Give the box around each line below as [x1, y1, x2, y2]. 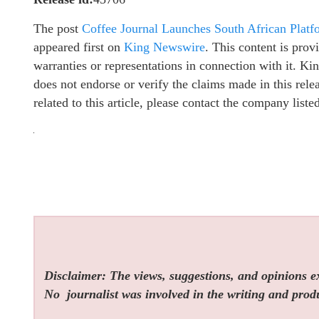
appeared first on [33, 39, 124, 54]
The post [33, 21, 82, 36]
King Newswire [124, 39, 205, 54]
